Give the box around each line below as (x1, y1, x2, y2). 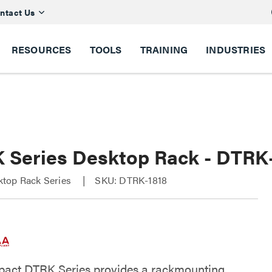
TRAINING (140, 42, 188, 56)
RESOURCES (11, 42, 72, 56)
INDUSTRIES (206, 42, 266, 56)
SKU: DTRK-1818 (95, 173, 168, 187)
